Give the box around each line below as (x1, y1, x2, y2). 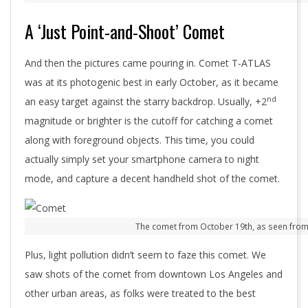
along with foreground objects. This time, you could (25, 133, 254, 146)
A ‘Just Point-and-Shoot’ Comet (25, 18, 225, 45)
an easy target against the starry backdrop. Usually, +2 (25, 95, 267, 108)
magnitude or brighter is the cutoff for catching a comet (25, 114, 273, 127)
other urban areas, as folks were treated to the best (25, 287, 256, 300)
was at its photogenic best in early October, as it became (25, 76, 278, 89)
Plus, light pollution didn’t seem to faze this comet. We (25, 248, 266, 261)
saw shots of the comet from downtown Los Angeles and (25, 267, 283, 280)
